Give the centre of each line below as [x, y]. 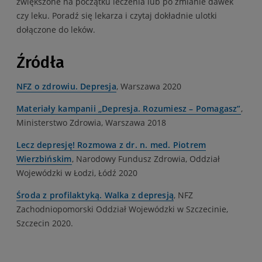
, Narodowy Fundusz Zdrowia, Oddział [146, 158]
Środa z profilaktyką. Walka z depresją [95, 195]
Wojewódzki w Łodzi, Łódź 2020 [77, 173]
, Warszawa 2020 [149, 86]
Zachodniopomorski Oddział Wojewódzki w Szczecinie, [122, 209]
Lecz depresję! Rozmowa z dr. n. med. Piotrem [111, 144]
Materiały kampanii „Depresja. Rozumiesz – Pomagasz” [129, 108]
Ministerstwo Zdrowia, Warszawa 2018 [91, 122]
